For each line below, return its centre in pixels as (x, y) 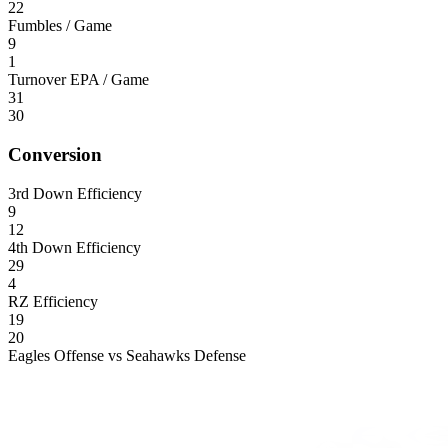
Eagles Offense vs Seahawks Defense (127, 355)
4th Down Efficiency (74, 247)
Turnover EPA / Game (78, 80)
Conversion (55, 154)
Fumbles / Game (60, 26)
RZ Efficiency (53, 301)
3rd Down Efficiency (75, 193)
